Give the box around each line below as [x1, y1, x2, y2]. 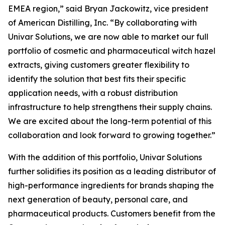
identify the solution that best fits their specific [8, 74, 186, 84]
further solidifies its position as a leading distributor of [8, 166, 216, 176]
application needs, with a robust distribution [8, 88, 178, 98]
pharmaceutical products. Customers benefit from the [8, 208, 215, 218]
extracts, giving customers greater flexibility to [8, 60, 189, 70]
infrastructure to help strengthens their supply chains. [8, 102, 212, 112]
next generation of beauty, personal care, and [8, 194, 188, 204]
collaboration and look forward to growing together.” [8, 130, 215, 140]
